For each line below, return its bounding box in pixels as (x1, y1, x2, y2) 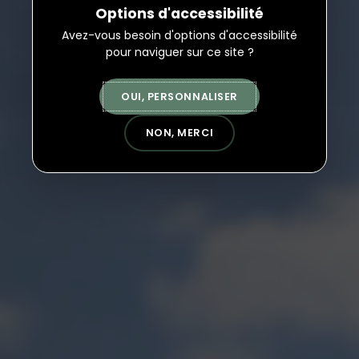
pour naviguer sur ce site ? (105, 44, 254, 61)
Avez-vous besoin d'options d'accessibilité (62, 27, 297, 44)
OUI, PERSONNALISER (121, 89, 238, 103)
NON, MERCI (145, 126, 213, 140)
